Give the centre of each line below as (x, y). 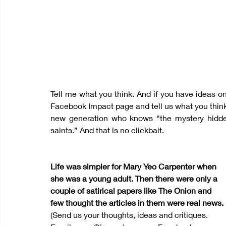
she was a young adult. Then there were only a (135, 178)
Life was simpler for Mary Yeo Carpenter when (134, 166)
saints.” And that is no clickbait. (107, 130)
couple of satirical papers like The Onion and (132, 190)
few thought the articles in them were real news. (137, 203)
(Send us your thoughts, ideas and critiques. (130, 215)
